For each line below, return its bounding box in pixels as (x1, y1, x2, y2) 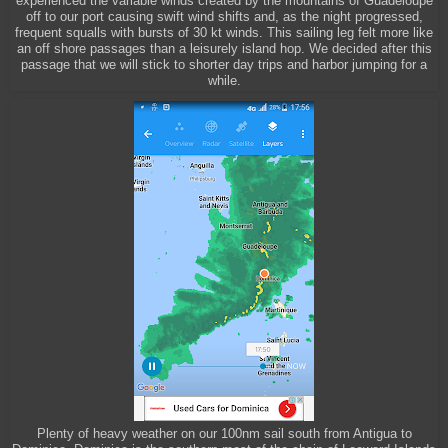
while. (207, 73, 241, 88)
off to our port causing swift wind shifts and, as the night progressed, (25, 9, 423, 24)
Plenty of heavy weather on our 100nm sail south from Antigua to (36, 426, 412, 441)
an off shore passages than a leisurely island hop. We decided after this (16, 41, 432, 56)
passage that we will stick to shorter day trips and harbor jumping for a (21, 57, 427, 72)
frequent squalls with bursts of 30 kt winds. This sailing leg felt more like (15, 25, 433, 40)
